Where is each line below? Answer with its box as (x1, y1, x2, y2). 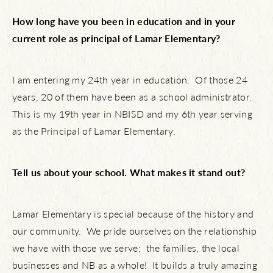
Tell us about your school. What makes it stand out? (12, 165, 246, 179)
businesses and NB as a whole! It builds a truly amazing (12, 258, 257, 272)
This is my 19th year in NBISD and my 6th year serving (12, 107, 252, 121)
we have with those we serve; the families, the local (12, 241, 239, 255)
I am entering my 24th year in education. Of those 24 (12, 73, 247, 87)
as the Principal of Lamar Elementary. (12, 124, 175, 138)
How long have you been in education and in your (12, 14, 236, 28)
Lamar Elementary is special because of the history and (12, 207, 254, 221)
